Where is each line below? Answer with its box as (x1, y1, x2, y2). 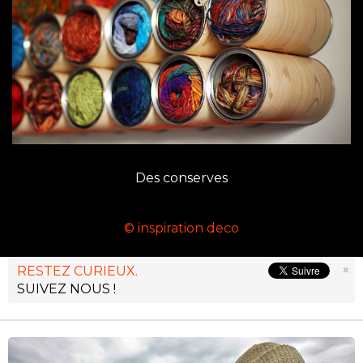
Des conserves (135, 169, 228, 186)
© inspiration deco (124, 220, 239, 236)
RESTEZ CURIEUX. (17, 263, 138, 279)
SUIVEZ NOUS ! (17, 280, 116, 297)
